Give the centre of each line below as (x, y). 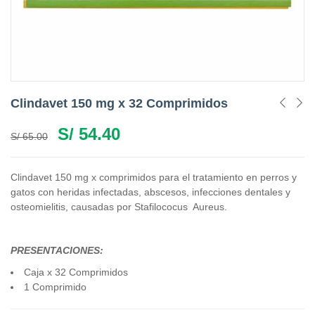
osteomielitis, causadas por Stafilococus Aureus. (119, 207)
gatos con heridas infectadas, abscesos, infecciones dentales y (150, 192)
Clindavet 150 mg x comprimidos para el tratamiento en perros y (154, 178)
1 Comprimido (55, 287)
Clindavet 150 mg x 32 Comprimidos (119, 104)
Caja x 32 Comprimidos (76, 272)
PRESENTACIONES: (57, 251)
